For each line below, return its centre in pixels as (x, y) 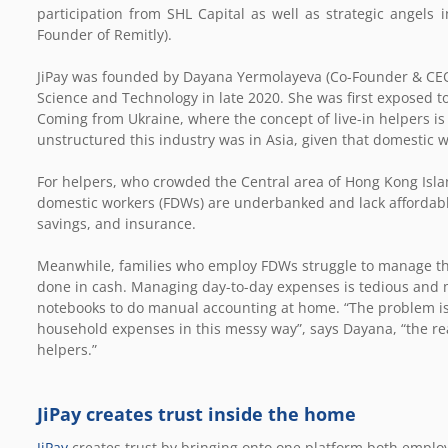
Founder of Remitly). (104, 34)
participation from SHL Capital (141, 13)
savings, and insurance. (116, 223)
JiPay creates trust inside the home (196, 413)
